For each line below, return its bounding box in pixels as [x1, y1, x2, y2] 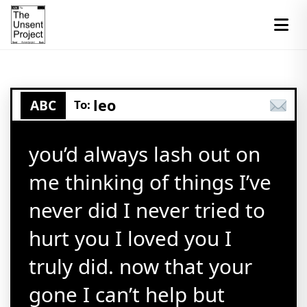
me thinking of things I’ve [29, 168, 271, 196]
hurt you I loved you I [29, 224, 232, 252]
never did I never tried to [29, 196, 265, 224]
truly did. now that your [29, 252, 252, 280]
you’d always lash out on [29, 140, 260, 168]
